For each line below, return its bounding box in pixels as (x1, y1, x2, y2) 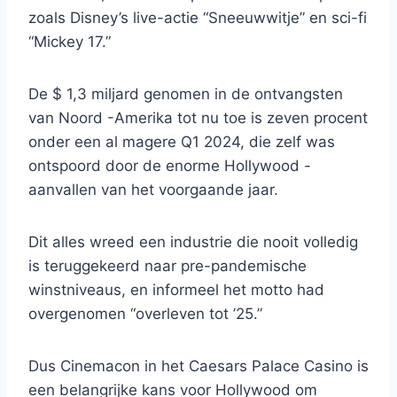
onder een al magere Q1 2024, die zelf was (28, 133, 335, 152)
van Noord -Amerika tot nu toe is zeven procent (28, 109, 368, 128)
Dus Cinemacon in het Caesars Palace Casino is (28, 357, 369, 376)
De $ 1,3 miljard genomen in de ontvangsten (28, 85, 343, 104)
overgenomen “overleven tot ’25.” (28, 305, 262, 323)
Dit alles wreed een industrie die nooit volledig (28, 233, 358, 252)
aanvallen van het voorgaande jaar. (28, 181, 278, 199)
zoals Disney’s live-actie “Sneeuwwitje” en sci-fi (28, 9, 367, 27)
